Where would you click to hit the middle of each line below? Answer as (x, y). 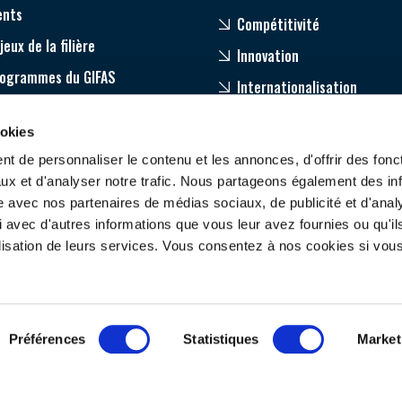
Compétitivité (279, 25)
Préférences (47, 339)
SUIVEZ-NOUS (209, 277)
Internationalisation (297, 87)
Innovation (268, 56)
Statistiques (221, 339)
